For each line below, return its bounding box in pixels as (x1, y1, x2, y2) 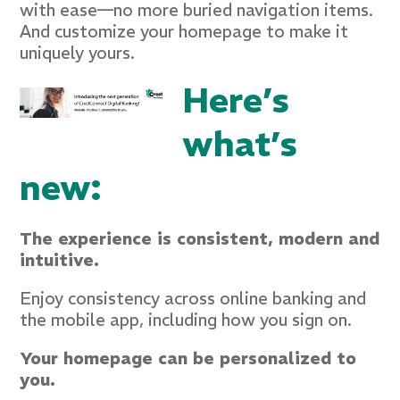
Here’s (181, 79, 289, 122)
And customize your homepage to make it (20, 21, 348, 43)
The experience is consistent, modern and (20, 227, 379, 249)
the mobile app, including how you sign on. (20, 308, 352, 330)
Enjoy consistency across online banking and (20, 287, 366, 309)
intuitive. (20, 248, 99, 271)
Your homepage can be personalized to (20, 346, 356, 369)
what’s (181, 122, 297, 166)
